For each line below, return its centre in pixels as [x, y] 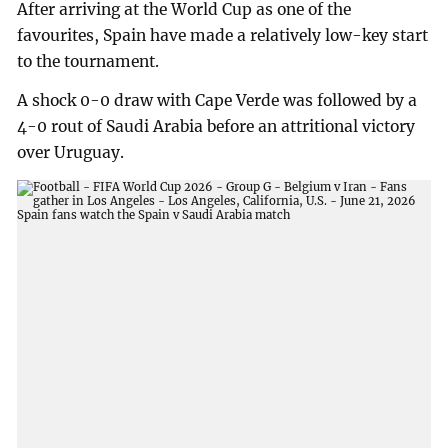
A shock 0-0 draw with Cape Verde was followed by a [217, 101]
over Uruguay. [71, 153]
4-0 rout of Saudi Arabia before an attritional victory [216, 127]
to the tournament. [88, 61]
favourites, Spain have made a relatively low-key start [223, 35]
